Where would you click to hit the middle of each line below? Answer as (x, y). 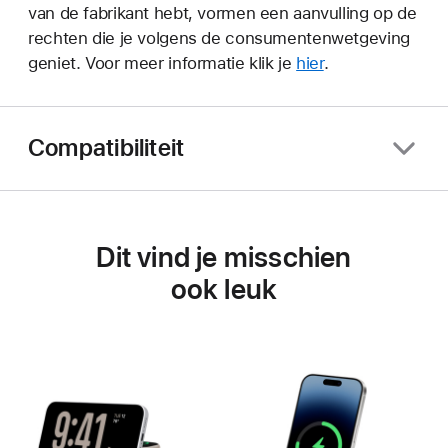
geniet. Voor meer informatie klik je (162, 62)
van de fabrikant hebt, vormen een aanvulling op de (222, 12)
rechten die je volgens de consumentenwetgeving (219, 37)
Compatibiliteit (106, 148)
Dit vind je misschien (224, 256)
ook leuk (224, 288)
